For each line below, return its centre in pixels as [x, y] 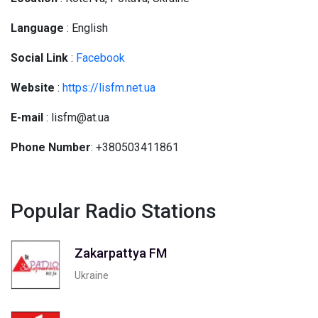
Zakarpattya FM [121, 253]
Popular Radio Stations [114, 211]
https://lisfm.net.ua [109, 88]
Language [37, 28]
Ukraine [92, 275]
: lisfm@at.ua [76, 117]
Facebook [100, 58]
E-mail [27, 117]
